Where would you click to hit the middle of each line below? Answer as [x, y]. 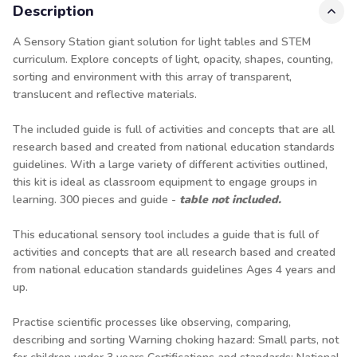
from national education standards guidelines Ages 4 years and [174, 270]
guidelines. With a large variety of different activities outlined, [170, 165]
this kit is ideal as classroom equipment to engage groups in [165, 182]
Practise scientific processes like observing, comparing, [152, 322]
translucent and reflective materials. [106, 94]
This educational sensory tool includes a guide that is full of [166, 235]
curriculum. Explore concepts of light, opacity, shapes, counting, [173, 59]
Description [53, 11]
